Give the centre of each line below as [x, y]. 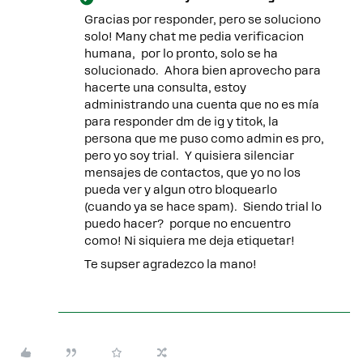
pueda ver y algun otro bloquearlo [181, 190]
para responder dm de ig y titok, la [181, 122]
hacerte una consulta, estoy [165, 88]
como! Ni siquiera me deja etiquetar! [190, 241]
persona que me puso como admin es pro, [204, 139]
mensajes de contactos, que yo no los [192, 173]
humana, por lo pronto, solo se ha [181, 53]
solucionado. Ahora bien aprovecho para [203, 70]
